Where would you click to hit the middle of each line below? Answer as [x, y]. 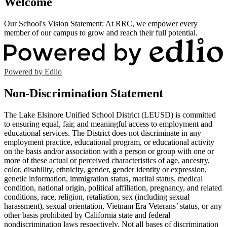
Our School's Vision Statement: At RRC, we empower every [101, 23]
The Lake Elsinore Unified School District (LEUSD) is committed [110, 115]
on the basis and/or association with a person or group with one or [109, 151]
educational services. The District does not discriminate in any [103, 133]
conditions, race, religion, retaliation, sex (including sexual [97, 197]
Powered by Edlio [33, 71]
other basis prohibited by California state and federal [87, 215]
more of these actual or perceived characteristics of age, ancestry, [107, 160]
